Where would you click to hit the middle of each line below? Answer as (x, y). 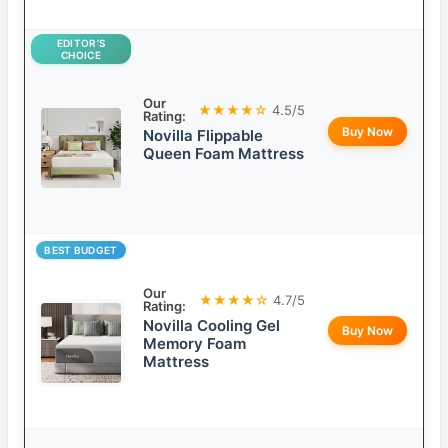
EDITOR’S (81, 43)
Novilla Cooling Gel (211, 326)
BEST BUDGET (81, 250)
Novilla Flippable (203, 136)
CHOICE (81, 55)
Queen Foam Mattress (223, 154)
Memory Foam (194, 344)
